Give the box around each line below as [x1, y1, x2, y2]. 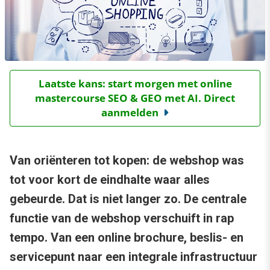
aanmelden [101, 105, 159, 120]
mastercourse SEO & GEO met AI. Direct [35, 91, 235, 105]
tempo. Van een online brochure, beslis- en [10, 230, 243, 245]
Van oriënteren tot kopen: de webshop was [10, 153, 244, 168]
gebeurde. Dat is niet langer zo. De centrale [10, 192, 246, 207]
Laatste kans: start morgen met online [38, 77, 232, 91]
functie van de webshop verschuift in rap [10, 211, 234, 226]
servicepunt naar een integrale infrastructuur [10, 250, 257, 265]
